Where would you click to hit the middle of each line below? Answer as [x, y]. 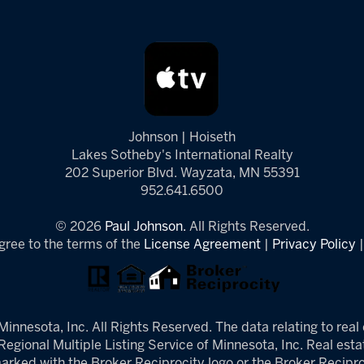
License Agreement [202, 245]
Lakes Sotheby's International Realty [182, 156]
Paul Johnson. [145, 227]
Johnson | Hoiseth [182, 138]
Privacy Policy [314, 245]
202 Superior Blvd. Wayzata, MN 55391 [182, 173]
